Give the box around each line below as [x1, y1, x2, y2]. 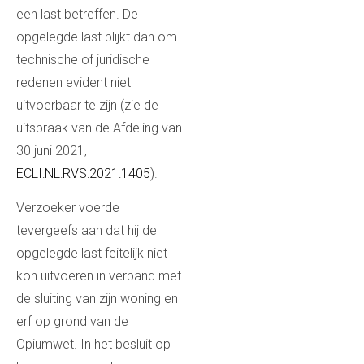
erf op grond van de [16, 313, 128, 329]
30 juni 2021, [16, 142, 87, 158]
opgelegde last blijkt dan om [16, 28, 177, 45]
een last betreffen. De [16, 6, 138, 22]
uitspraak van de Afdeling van [16, 119, 182, 136]
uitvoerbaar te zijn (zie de [16, 97, 158, 113]
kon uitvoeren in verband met [16, 267, 181, 284]
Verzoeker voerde [16, 199, 119, 215]
